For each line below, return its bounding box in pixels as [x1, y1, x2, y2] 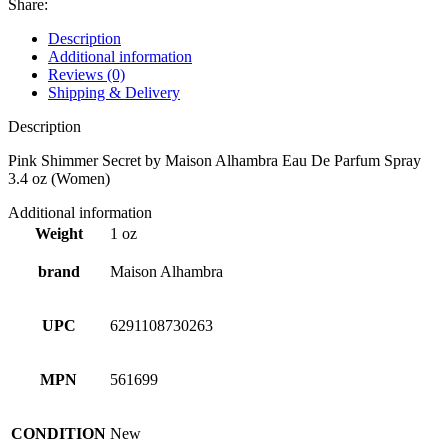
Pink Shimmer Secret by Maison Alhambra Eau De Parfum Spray [8, 151, 421, 169]
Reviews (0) [48, 65, 125, 83]
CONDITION [11, 424, 106, 442]
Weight [34, 224, 83, 242]
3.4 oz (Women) [8, 169, 110, 187]
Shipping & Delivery [48, 83, 180, 101]
